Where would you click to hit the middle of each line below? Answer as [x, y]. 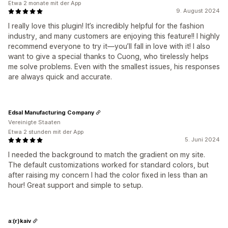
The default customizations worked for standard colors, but [108, 165]
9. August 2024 [198, 11]
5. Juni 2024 [202, 139]
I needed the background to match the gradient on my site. [107, 154]
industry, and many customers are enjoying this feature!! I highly [114, 36]
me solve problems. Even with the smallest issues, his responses [114, 66]
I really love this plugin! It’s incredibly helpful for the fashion [106, 26]
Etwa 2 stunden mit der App [46, 132]
